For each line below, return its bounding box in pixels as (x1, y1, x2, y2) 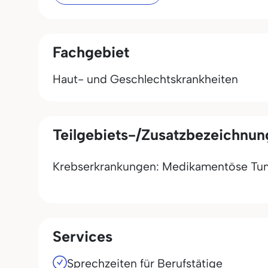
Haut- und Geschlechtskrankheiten (53, 72, 238, 86)
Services (53, 227, 112, 245)
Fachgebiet (53, 43, 129, 61)
